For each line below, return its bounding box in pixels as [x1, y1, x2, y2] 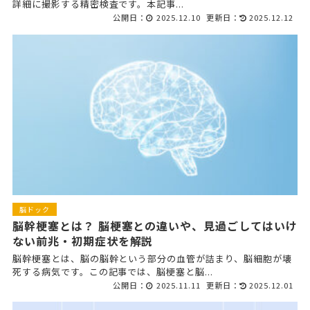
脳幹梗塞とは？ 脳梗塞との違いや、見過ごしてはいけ [12, 217, 298, 234]
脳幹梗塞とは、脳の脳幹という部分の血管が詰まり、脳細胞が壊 [12, 251, 292, 265]
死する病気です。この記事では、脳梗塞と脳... [12, 264, 213, 278]
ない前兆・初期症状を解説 [12, 232, 154, 249]
